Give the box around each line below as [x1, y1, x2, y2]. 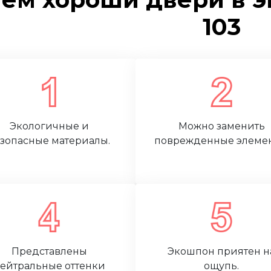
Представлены [11, 246, 87, 257]
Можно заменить [178, 120, 265, 132]
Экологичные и [9, 120, 89, 132]
